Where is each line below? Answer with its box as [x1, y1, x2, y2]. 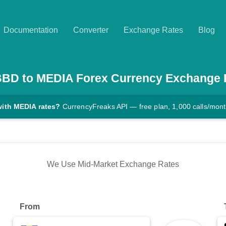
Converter [73, 26, 108, 34]
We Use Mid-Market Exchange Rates [47, 160, 179, 169]
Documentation [4, 26, 58, 34]
